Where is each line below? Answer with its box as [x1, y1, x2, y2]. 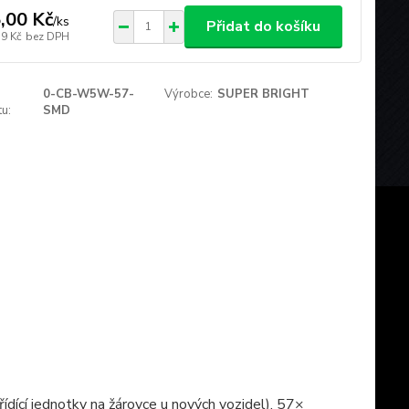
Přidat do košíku [205, 16, 320, 37]
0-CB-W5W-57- [43, 85, 135, 102]
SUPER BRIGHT [217, 85, 310, 102]
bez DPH [25, 29, 69, 45]
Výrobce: [164, 85, 214, 102]
